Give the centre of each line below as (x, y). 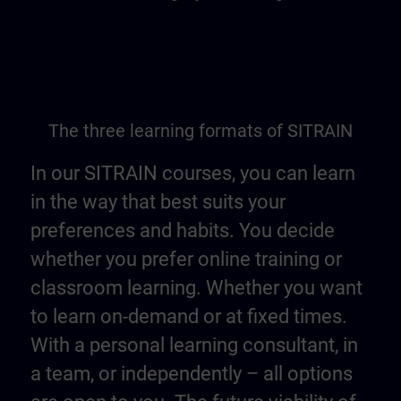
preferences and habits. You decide (183, 231)
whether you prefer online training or (186, 260)
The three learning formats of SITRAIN (200, 131)
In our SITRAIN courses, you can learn (193, 174)
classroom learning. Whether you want (196, 288)
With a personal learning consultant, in (194, 346)
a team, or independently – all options (192, 374)
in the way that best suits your (158, 202)
